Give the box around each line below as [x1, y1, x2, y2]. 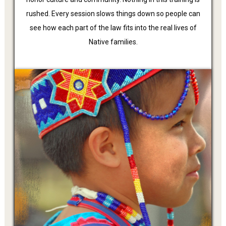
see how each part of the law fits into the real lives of [29, 24, 197, 32]
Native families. [88, 38, 138, 46]
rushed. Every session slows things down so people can [26, 10, 200, 18]
